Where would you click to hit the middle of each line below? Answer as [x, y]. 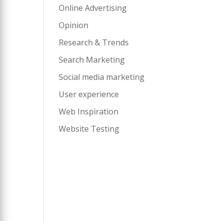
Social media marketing [102, 77]
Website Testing [89, 129]
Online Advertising [93, 8]
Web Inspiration [89, 111]
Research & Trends [94, 42]
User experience [89, 94]
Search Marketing [92, 60]
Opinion [74, 25]
